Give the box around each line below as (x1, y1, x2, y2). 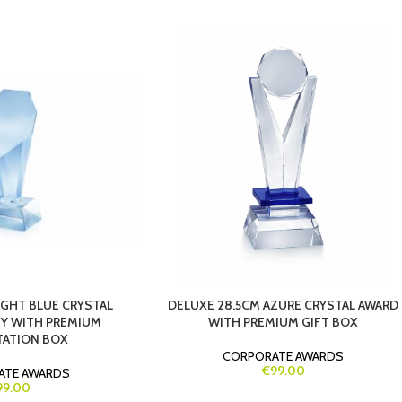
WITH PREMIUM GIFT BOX (208, 313, 359, 330)
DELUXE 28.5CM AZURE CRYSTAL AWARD (168, 296, 399, 313)
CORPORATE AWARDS (223, 347, 345, 364)
